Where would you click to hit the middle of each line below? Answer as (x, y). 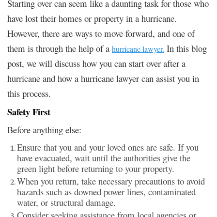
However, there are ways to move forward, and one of (101, 33)
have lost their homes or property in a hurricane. (92, 18)
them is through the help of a (60, 48)
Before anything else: (44, 129)
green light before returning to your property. (96, 168)
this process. (29, 93)
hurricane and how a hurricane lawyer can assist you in (103, 78)
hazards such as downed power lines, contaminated (106, 191)
